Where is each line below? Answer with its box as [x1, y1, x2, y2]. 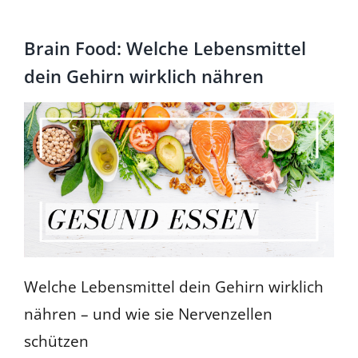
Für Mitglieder [14, 4, 77, 18]
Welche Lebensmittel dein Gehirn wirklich [23, 276, 324, 298]
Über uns [14, 57, 55, 70]
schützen [23, 330, 89, 352]
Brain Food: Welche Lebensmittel [24, 36, 306, 61]
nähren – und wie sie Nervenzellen [23, 303, 272, 325]
